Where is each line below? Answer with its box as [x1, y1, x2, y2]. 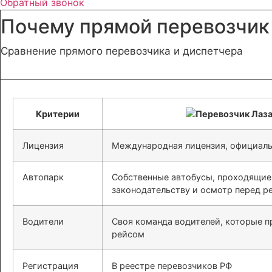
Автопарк [22, 171, 64, 182]
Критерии [36, 108, 80, 119]
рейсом [112, 228, 144, 239]
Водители [22, 216, 64, 226]
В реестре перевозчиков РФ [112, 260, 232, 271]
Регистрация [22, 260, 78, 271]
